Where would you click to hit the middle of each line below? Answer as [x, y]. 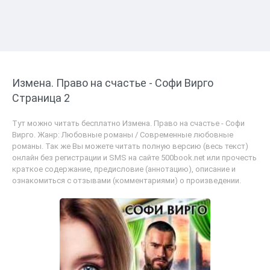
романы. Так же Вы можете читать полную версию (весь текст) [130, 146]
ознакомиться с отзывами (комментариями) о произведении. [127, 181]
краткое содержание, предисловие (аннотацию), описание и [124, 169]
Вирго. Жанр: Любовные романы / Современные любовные [123, 135]
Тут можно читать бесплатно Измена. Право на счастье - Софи [128, 123]
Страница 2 [41, 98]
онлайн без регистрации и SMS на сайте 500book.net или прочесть [134, 158]
